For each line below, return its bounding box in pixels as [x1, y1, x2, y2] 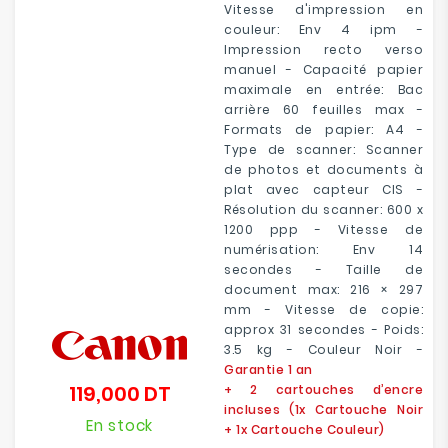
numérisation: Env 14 [224, 241, 423, 258]
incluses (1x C [224, 401, 325, 418]
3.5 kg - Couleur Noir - [224, 341, 423, 358]
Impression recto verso [224, 41, 423, 58]
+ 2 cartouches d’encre [224, 381, 423, 398]
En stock [85, 415, 154, 436]
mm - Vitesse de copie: [224, 301, 423, 318]
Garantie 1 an [224, 361, 313, 378]
